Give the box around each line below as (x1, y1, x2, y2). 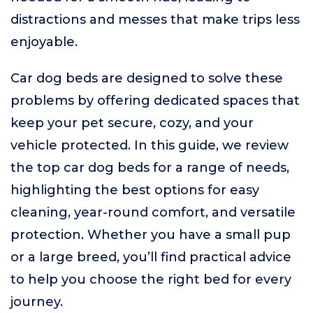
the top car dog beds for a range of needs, (10, 160, 289, 175)
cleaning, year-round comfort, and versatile (10, 205, 296, 220)
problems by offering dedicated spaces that (10, 93, 300, 108)
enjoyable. (10, 34, 78, 50)
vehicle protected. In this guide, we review (10, 138, 289, 153)
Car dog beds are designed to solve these (10, 71, 283, 86)
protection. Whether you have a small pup (10, 227, 291, 242)
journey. (10, 294, 63, 310)
